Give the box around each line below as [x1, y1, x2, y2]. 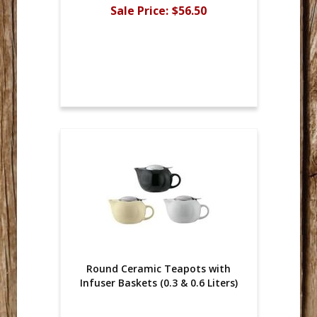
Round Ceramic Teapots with [86, 262, 231, 276]
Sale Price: [110, 2, 168, 18]
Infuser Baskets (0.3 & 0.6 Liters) [79, 276, 238, 290]
